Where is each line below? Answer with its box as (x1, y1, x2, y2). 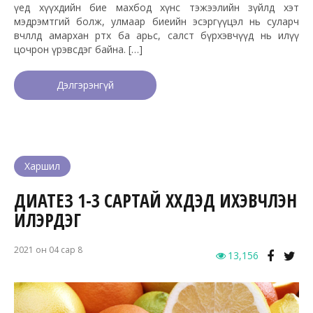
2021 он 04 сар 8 (14, 244, 82, 256)
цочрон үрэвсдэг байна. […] (14, 43, 143, 57)
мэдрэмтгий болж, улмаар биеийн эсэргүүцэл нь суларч (14, 15, 299, 29)
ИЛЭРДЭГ (14, 208, 81, 233)
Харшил (24, 159, 60, 173)
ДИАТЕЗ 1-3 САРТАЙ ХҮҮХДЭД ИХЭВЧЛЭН (14, 188, 297, 214)
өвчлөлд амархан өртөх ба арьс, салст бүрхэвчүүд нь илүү (14, 29, 299, 43)
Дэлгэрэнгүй (57, 78, 114, 92)
